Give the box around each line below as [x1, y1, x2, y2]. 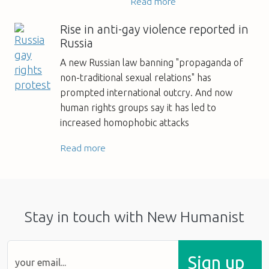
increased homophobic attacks [60, 116, 189, 128]
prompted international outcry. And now [60, 86, 232, 98]
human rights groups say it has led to [60, 101, 216, 113]
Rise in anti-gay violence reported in [60, 22, 249, 36]
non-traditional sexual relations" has [60, 71, 211, 83]
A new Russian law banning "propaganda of [60, 56, 243, 68]
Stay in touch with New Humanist [25, 208, 244, 225]
